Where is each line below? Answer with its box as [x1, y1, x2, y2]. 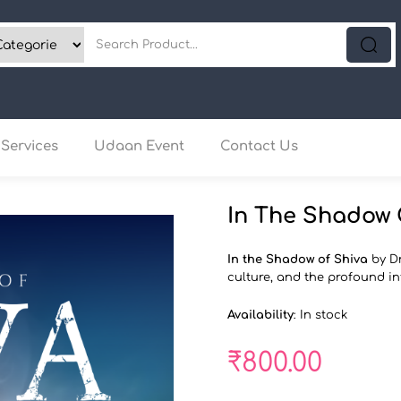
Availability [227, 309, 294, 322]
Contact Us [220, 139, 298, 155]
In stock [300, 309, 347, 322]
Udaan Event [94, 139, 184, 155]
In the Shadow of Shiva [227, 253, 368, 267]
